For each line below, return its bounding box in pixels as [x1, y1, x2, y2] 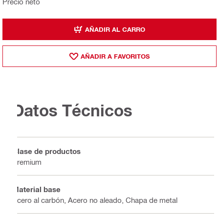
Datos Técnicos [12, 100, 132, 120]
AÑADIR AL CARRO [85, 25, 145, 33]
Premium [12, 157, 42, 166]
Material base [12, 184, 61, 194]
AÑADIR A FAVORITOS [81, 52, 150, 60]
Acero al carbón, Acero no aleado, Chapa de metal [12, 195, 177, 204]
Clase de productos [12, 146, 81, 155]
